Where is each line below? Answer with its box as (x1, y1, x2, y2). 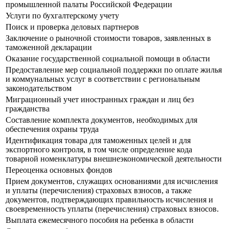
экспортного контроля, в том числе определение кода (6, 145, 192, 154)
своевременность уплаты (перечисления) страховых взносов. (6, 204, 219, 214)
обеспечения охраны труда (6, 125, 99, 134)
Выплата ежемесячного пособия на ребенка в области (6, 216, 194, 225)
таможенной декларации (6, 43, 92, 52)
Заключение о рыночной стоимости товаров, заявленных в (6, 34, 211, 43)
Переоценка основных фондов (6, 166, 112, 175)
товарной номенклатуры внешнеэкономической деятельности (6, 154, 222, 164)
